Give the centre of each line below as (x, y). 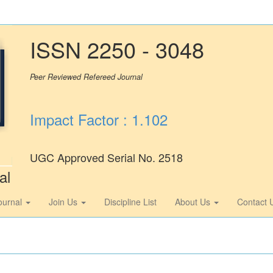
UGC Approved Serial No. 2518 (107, 157)
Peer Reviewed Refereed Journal (87, 77)
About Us (194, 201)
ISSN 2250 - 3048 (117, 49)
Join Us (64, 201)
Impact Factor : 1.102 (99, 119)
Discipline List (130, 201)
